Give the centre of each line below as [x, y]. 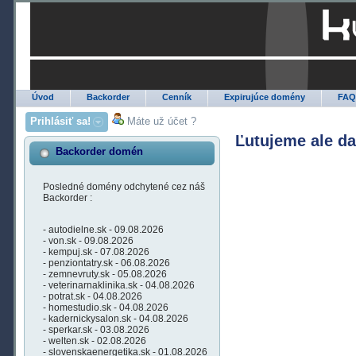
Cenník [177, 97]
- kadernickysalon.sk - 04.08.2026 [116, 319]
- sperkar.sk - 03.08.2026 [97, 330]
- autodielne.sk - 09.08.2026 [104, 230]
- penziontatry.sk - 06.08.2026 [107, 263]
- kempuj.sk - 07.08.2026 [97, 252]
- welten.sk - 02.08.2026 [95, 341]
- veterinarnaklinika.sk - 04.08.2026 [119, 285]
